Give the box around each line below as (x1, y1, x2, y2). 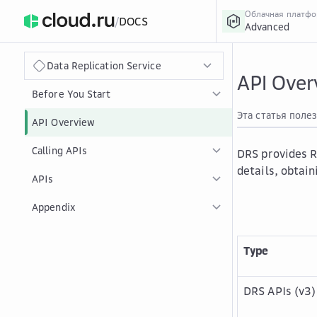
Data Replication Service (47, 59, 161, 71)
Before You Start (32, 88, 111, 100)
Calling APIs (32, 144, 88, 156)
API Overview (32, 116, 96, 128)
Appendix (32, 201, 76, 213)
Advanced (244, 21, 289, 33)
